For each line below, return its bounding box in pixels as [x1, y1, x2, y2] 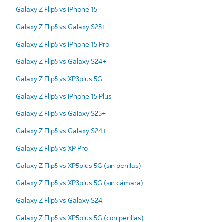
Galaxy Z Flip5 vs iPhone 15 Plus [16, 91, 111, 101]
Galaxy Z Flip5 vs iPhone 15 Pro [16, 39, 109, 49]
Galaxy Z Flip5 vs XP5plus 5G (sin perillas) [16, 160, 141, 170]
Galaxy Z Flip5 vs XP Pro [16, 143, 88, 153]
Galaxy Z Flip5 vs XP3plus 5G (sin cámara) [16, 177, 143, 187]
